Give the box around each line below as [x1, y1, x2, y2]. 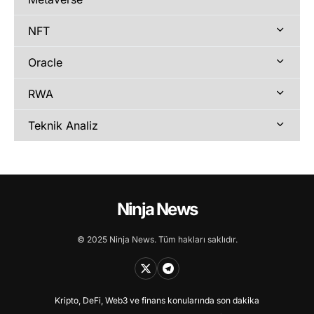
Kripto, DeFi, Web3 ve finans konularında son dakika [55, 295, 259, 306]
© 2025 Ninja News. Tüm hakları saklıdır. [76, 234, 238, 245]
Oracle [28, 55, 62, 69]
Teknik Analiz [28, 118, 98, 132]
